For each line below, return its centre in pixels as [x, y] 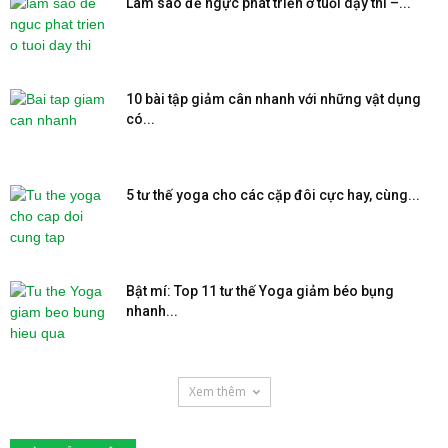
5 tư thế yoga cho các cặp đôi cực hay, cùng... [273, 194]
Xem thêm [217, 391]
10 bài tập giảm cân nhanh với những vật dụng [273, 98]
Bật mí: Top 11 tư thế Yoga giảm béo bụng [260, 290]
